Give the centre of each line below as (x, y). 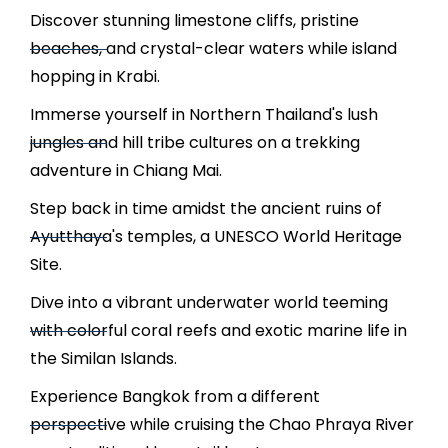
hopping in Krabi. (95, 76)
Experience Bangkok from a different (175, 396)
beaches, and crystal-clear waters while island (213, 48)
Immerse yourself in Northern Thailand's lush (204, 114)
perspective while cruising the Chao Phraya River (222, 424)
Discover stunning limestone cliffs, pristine (194, 20)
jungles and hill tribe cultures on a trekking (195, 142)
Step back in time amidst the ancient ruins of (206, 208)
